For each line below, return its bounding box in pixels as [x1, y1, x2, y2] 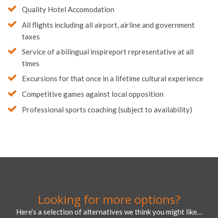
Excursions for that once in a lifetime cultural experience [22, 74, 203, 83]
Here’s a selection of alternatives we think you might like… [16, 207, 202, 217]
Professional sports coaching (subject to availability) [22, 105, 192, 114]
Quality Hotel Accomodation [22, 5, 114, 14]
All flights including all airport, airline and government [22, 20, 195, 30]
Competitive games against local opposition [22, 90, 163, 99]
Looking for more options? [37, 191, 181, 208]
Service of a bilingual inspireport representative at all [22, 47, 194, 56]
